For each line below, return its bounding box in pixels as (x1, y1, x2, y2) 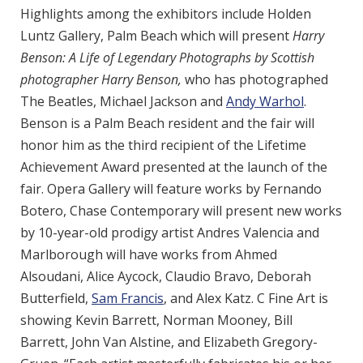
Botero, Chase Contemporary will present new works (20, 202, 342, 220)
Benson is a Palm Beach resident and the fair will (20, 114, 314, 132)
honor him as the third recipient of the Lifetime (20, 136, 306, 154)
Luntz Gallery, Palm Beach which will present (20, 27, 293, 45)
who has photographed (181, 70, 328, 88)
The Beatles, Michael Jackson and (20, 92, 226, 110)
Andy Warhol (226, 92, 304, 110)
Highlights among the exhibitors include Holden (20, 5, 311, 23)
